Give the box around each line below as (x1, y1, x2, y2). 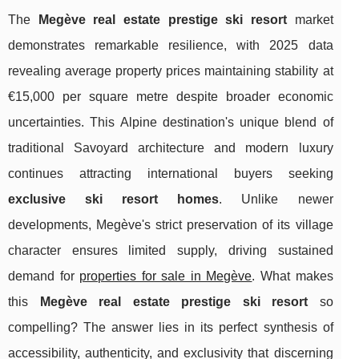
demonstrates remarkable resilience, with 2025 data (8, 38, 333, 53)
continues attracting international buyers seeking (8, 167, 333, 181)
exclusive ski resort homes (8, 192, 220, 207)
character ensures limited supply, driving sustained (8, 244, 333, 258)
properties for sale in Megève (79, 269, 252, 284)
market (286, 13, 333, 27)
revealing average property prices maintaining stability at (8, 64, 333, 79)
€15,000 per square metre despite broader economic (8, 90, 333, 104)
